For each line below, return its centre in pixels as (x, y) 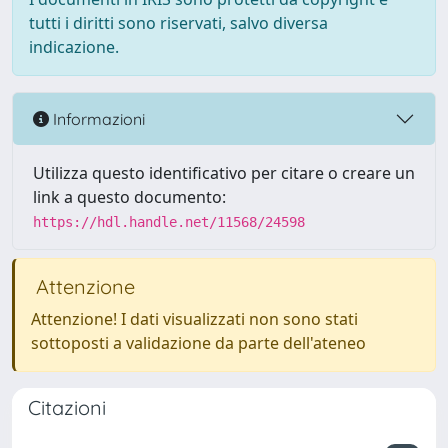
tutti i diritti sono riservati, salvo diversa (178, 23)
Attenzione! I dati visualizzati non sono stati (194, 319)
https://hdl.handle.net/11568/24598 (169, 222)
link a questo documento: (129, 197)
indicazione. (74, 47)
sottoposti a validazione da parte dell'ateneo (198, 343)
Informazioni (97, 118)
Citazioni (67, 407)
